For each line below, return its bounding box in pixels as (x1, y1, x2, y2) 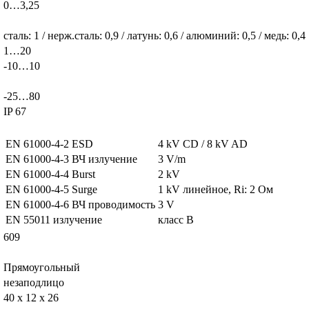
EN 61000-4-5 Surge (6, 183, 97, 195)
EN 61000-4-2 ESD (6, 137, 93, 150)
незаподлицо (3, 276, 64, 288)
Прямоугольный (3, 261, 80, 273)
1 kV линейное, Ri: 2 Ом (158, 183, 273, 195)
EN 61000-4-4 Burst (6, 168, 95, 180)
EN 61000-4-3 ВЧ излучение (6, 152, 137, 165)
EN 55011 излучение (6, 213, 102, 226)
